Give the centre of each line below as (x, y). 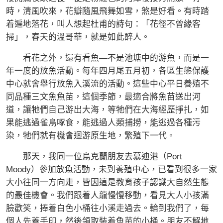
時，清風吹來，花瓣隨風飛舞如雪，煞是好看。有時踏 (108, 11)
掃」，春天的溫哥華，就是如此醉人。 (78, 37)
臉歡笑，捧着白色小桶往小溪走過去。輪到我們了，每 (108, 209)
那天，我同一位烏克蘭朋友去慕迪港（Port (94, 157)
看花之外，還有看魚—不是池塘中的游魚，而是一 (108, 58)
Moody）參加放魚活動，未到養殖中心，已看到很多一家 (111, 170)
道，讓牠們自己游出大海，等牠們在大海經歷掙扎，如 (108, 110)
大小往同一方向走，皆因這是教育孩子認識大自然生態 (108, 183)
